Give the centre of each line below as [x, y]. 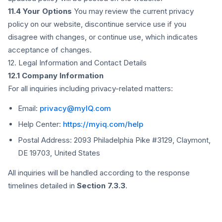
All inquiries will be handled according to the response [99, 173]
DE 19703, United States [59, 153]
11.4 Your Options [40, 11]
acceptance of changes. [50, 50]
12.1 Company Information [56, 76]
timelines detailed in [42, 186]
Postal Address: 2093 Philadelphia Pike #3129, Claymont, [114, 140]
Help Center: [40, 124]
